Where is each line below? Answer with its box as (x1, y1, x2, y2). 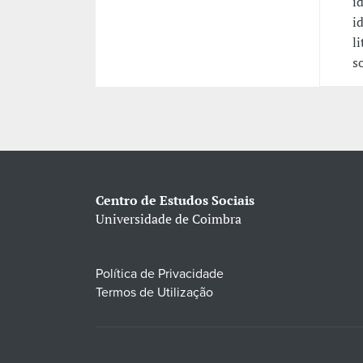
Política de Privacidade (95, 266, 224, 283)
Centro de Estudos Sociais (95, 191, 254, 210)
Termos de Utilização (95, 284, 213, 301)
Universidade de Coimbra (95, 210, 241, 228)
